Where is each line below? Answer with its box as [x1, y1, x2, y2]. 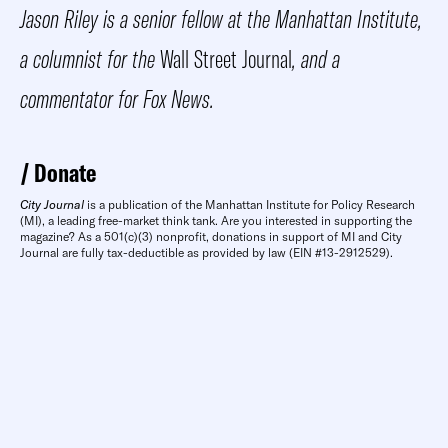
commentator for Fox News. [20, 82, 214, 114]
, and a [292, 42, 340, 74]
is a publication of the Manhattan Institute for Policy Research [84, 196, 415, 212]
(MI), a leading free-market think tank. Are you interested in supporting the [20, 212, 412, 228]
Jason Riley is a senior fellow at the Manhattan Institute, [20, 2, 422, 34]
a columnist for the [20, 42, 160, 74]
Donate [34, 156, 96, 188]
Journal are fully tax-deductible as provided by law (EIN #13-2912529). [20, 244, 393, 260]
